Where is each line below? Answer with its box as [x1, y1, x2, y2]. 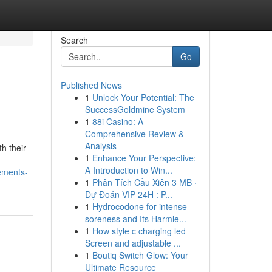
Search [60, 34, 88, 46]
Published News [60, 79, 122, 91]
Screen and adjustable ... [84, 237, 181, 249]
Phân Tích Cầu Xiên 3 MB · [92, 176, 197, 188]
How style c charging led [92, 225, 186, 237]
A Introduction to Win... [84, 164, 172, 176]
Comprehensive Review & [84, 127, 184, 140]
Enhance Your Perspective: [92, 152, 196, 164]
